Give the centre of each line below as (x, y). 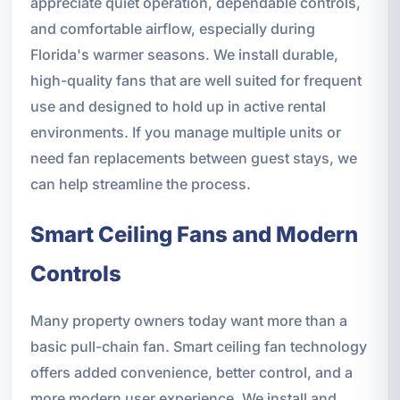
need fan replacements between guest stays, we (193, 158)
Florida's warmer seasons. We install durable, (184, 55)
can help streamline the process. (140, 184)
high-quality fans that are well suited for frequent (196, 81)
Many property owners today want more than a (188, 321)
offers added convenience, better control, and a (191, 373)
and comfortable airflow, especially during (172, 29)
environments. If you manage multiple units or (185, 133)
